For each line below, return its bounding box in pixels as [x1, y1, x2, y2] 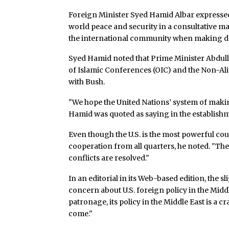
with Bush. [68, 77, 105, 87]
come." [68, 209, 93, 218]
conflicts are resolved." [68, 153, 150, 163]
